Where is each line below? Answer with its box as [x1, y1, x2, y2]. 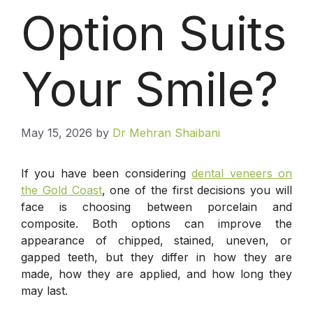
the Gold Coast [21, 182, 102, 197]
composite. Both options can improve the [21, 216, 292, 231]
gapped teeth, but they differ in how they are [21, 249, 292, 264]
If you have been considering [21, 166, 192, 180]
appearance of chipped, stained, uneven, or [21, 233, 292, 247]
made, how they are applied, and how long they [21, 266, 292, 281]
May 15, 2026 [21, 125, 92, 140]
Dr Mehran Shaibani [112, 125, 220, 140]
